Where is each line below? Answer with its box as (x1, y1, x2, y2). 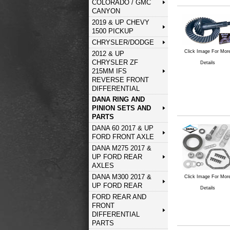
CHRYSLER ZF (91, 58, 138, 66)
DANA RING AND (91, 95, 145, 104)
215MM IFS (91, 67, 127, 75)
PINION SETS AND (91, 104, 151, 112)
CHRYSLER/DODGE (91, 38, 154, 46)
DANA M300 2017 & (91, 172, 151, 181)
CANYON (91, 7, 120, 15)
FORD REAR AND (91, 193, 146, 201)
